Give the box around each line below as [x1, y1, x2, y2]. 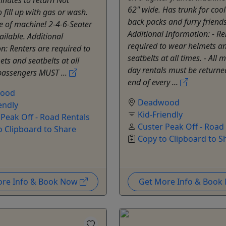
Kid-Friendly [138, 108, 183, 120]
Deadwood [138, 96, 180, 108]
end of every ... [128, 76, 180, 88]
